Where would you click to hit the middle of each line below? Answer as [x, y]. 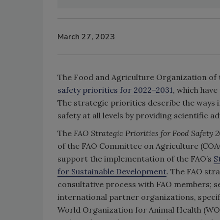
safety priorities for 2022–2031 [115, 90]
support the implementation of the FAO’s [136, 159]
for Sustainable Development [112, 171]
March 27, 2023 [86, 37]
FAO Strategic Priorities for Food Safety [143, 133]
